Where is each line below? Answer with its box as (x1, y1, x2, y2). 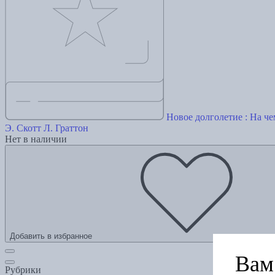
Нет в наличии (5, 134, 67, 145)
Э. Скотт (5, 123, 41, 134)
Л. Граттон (44, 123, 88, 134)
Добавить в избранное (10, 231, 92, 241)
